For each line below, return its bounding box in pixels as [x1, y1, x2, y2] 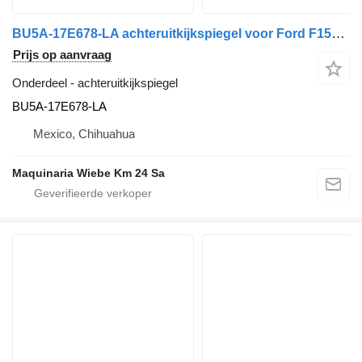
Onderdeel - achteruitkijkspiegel [12, 76, 178, 90]
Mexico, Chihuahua [33, 127, 135, 141]
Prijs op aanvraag [13, 48, 112, 62]
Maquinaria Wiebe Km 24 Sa [12, 166, 165, 180]
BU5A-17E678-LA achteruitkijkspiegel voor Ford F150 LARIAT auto [331, 26, 345, 42]
